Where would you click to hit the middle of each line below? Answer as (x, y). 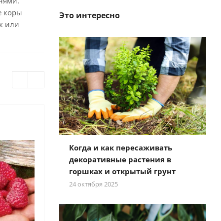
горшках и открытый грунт (122, 171)
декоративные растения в (120, 159)
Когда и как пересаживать (120, 147)
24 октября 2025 (93, 184)
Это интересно (89, 15)
